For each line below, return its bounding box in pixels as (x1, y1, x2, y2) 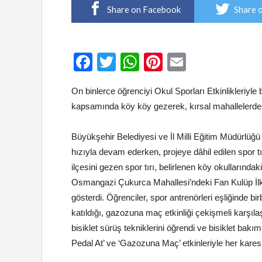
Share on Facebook (106, 4, 181, 15)
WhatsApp (139, 51, 226, 73)
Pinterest (163, 51, 237, 73)
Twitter (116, 51, 171, 73)
